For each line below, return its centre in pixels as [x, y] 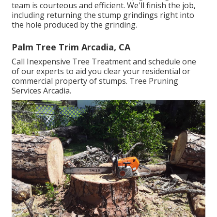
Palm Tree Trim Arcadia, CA [71, 47]
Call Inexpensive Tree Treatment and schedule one [104, 61]
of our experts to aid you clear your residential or [101, 71]
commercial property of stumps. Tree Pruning [95, 81]
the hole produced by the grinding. [74, 24]
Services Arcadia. [41, 90]
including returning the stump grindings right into [103, 15]
